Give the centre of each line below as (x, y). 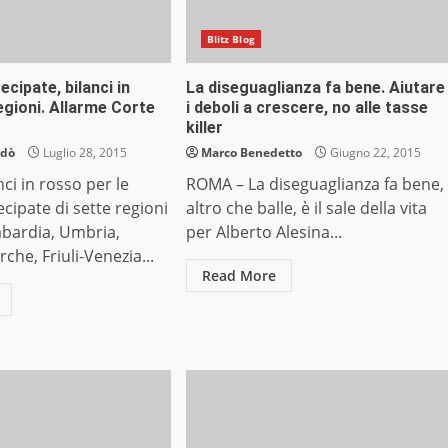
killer (204, 128)
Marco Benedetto (251, 153)
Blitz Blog (230, 39)
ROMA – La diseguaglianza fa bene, (314, 184)
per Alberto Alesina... (263, 232)
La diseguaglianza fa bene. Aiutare (315, 88)
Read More (238, 276)
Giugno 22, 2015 (373, 153)
